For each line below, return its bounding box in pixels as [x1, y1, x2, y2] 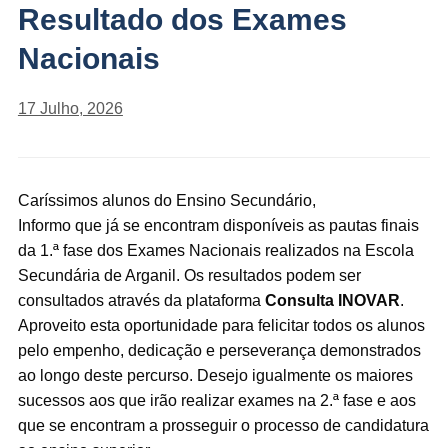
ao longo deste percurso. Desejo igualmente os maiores [17, 366, 413, 384]
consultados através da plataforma [17, 291, 265, 309]
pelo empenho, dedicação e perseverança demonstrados [17, 341, 421, 359]
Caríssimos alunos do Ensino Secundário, [17, 191, 316, 209]
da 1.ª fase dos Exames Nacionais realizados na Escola [17, 241, 414, 259]
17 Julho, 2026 [17, 99, 123, 117]
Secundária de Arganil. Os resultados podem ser [17, 266, 361, 284]
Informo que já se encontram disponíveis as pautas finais [17, 216, 419, 234]
